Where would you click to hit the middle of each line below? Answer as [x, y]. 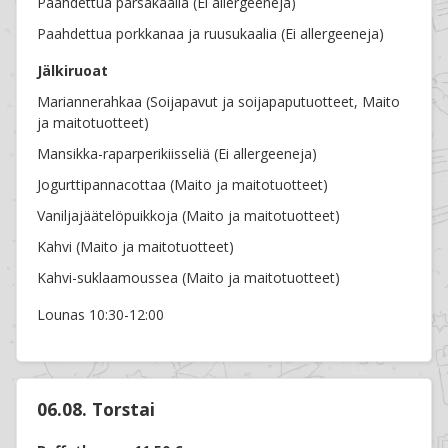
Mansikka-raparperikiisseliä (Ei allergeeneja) [177, 154]
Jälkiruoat [73, 71]
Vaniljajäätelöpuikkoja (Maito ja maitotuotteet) [189, 216]
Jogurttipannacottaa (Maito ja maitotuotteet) [183, 185]
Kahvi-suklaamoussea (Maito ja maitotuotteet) [189, 278]
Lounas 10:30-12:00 [101, 315]
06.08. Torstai [96, 409]
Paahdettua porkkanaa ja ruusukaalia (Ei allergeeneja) [211, 34]
